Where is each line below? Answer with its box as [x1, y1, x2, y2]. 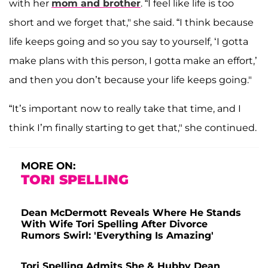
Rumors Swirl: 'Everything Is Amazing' [21, 230, 214, 242]
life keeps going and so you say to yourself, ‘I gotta [9, 36, 248, 48]
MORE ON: [21, 160, 75, 172]
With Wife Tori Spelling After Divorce [21, 218, 208, 230]
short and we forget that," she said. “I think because [9, 17, 254, 29]
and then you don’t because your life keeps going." [9, 74, 252, 86]
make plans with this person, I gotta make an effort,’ [9, 55, 257, 67]
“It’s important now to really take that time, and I [9, 103, 241, 115]
